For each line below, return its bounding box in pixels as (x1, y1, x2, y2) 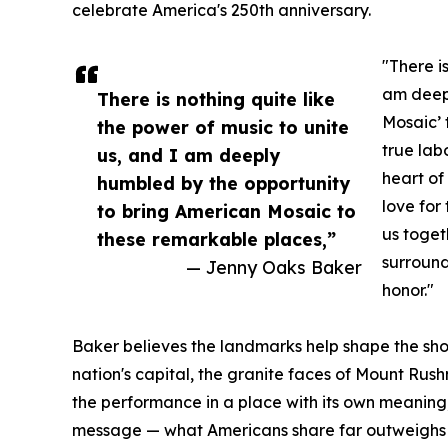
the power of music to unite (97, 115, 349, 138)
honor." (382, 279, 434, 300)
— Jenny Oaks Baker (186, 255, 362, 278)
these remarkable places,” (97, 227, 336, 250)
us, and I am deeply (97, 143, 280, 166)
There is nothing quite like (97, 87, 335, 110)
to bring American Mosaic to (97, 199, 356, 222)
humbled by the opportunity (97, 171, 350, 194)
